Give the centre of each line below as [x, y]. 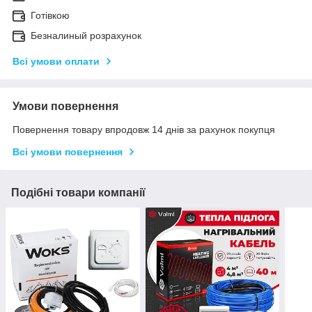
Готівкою [50, 16]
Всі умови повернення [68, 152]
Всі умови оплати [56, 62]
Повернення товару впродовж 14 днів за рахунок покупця [144, 130]
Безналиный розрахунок [86, 36]
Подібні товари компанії [78, 193]
